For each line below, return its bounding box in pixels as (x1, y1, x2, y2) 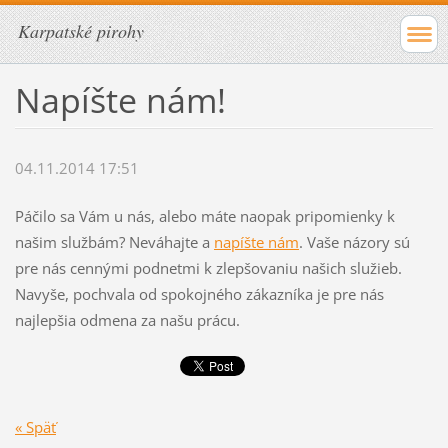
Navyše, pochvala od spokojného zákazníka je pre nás (14, 284, 384, 305)
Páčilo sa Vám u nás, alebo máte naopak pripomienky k (14, 206, 395, 227)
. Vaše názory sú (298, 232, 410, 253)
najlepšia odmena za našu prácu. (14, 310, 240, 331)
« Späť (14, 416, 56, 437)
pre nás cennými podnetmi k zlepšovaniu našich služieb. (14, 258, 402, 279)
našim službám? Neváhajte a (14, 232, 214, 253)
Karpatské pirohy (18, 19, 144, 43)
